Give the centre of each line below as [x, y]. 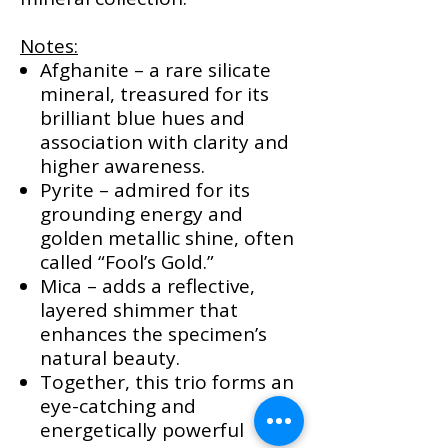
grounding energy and [141, 214]
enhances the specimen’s [153, 334]
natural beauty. [110, 358]
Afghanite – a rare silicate [155, 70]
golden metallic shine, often [167, 238]
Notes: [49, 46]
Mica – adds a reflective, [147, 286]
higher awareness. [122, 166]
